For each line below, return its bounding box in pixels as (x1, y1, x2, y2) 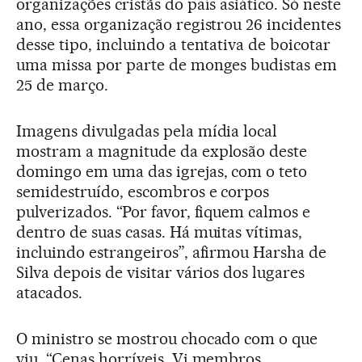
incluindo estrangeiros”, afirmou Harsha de (16, 242, 327, 262)
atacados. (16, 282, 82, 302)
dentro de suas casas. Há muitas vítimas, (16, 221, 303, 242)
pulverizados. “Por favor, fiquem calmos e (16, 201, 311, 221)
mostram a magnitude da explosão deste (16, 141, 308, 161)
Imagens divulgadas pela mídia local (16, 120, 278, 141)
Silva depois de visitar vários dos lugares (16, 262, 305, 282)
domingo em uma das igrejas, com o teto (16, 161, 308, 181)
